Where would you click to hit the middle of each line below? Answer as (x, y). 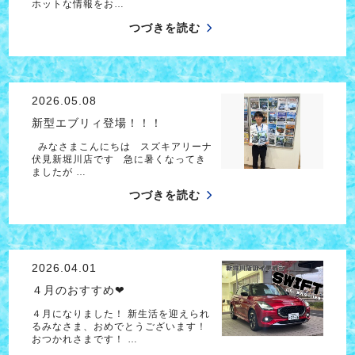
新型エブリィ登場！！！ (97, 122)
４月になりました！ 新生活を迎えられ (120, 313)
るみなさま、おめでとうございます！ (119, 326)
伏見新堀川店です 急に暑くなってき (118, 159)
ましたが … (59, 172)
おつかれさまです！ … (84, 339)
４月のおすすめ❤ (78, 290)
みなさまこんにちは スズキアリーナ (122, 146)
